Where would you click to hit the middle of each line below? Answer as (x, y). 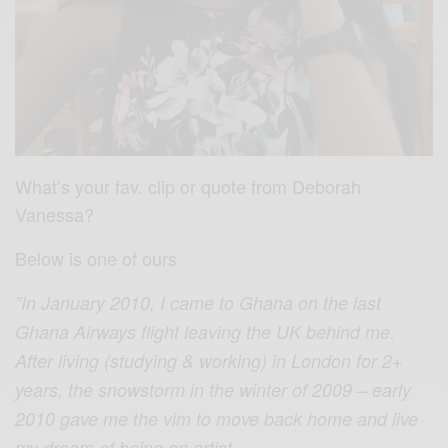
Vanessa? (54, 213)
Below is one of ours (96, 257)
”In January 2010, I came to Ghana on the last (198, 302)
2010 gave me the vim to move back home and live (217, 418)
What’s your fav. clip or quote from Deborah (188, 185)
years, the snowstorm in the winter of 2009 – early (213, 389)
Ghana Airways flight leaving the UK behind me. (205, 331)
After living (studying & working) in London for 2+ (209, 360)
